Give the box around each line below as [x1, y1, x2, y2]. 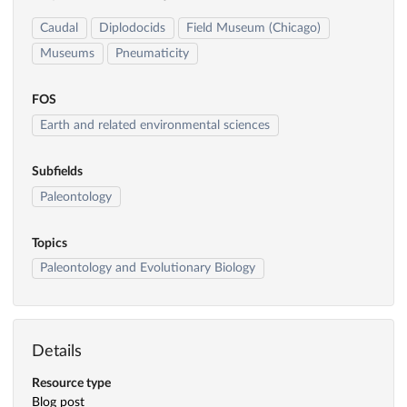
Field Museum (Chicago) [186, 22, 322, 35]
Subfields [32, 164, 83, 178]
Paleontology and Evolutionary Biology [40, 262, 256, 275]
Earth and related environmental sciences [40, 118, 271, 132]
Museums [40, 47, 95, 61]
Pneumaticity [115, 47, 190, 61]
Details [32, 343, 82, 361]
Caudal [40, 22, 79, 35]
